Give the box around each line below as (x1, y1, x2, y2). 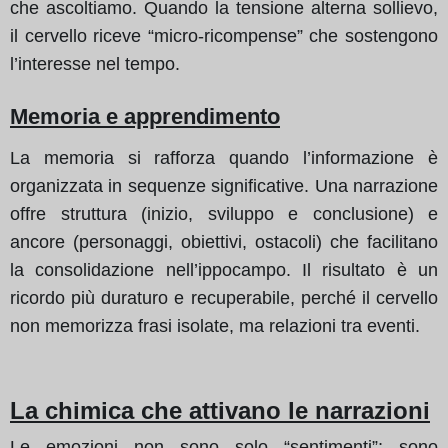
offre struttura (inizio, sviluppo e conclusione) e (10, 203, 438, 224)
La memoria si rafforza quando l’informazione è (10, 147, 438, 168)
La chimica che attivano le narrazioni (10, 396, 430, 424)
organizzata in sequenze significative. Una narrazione (10, 175, 438, 196)
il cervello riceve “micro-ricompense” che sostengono (10, 25, 438, 46)
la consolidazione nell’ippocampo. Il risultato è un (10, 259, 438, 280)
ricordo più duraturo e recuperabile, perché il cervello (10, 287, 438, 308)
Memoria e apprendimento (10, 103, 280, 129)
